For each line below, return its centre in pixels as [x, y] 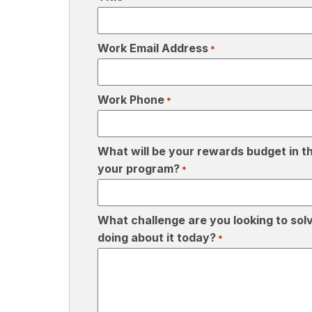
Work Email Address [153, 48]
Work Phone [131, 100]
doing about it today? [157, 238]
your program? [139, 169]
